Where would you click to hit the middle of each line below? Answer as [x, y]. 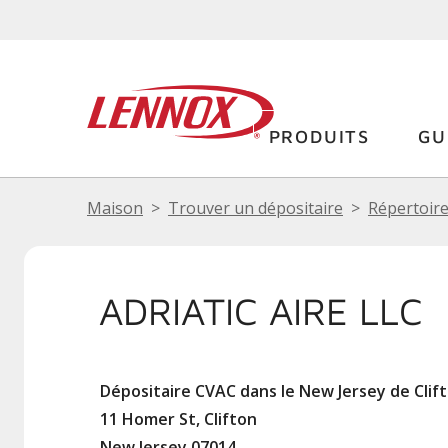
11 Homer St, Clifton [178, 419]
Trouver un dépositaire [255, 208]
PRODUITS [319, 136]
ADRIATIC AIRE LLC [261, 310]
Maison [115, 208]
